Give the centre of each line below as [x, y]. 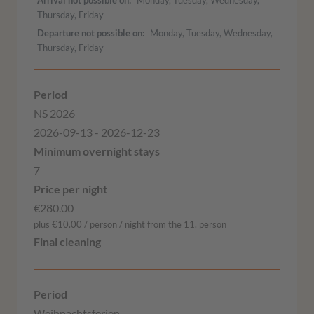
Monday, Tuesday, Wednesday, [211, 33]
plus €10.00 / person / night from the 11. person [130, 225]
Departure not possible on [90, 33]
